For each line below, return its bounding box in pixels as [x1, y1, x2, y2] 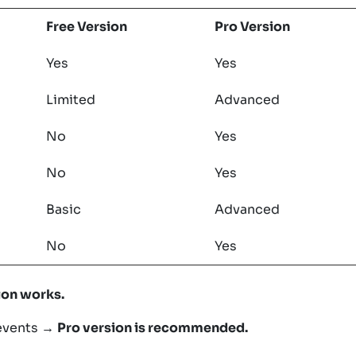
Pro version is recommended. [57, 319, 248, 336]
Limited [46, 91, 95, 108]
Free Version [46, 17, 127, 35]
